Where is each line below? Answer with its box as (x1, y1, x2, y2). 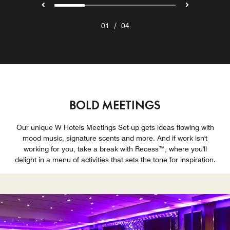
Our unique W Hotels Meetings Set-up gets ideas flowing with (16, 123, 214, 132)
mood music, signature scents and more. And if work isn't (23, 134, 207, 143)
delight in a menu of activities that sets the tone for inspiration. (14, 156, 216, 164)
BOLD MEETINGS (69, 99, 161, 112)
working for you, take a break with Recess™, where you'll (23, 145, 207, 154)
